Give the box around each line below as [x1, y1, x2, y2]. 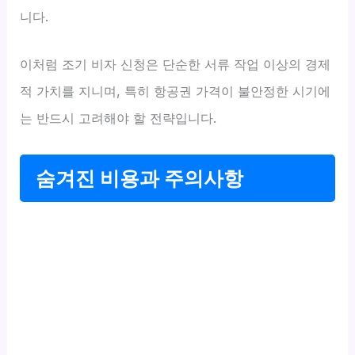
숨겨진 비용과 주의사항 [36, 166, 244, 191]
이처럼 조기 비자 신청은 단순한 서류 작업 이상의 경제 [20, 56, 331, 73]
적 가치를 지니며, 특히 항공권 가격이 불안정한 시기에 [20, 83, 331, 100]
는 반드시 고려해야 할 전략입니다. [20, 110, 217, 127]
